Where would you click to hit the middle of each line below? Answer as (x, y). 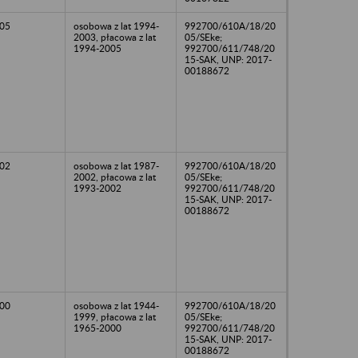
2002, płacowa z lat (115, 177)
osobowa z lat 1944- (116, 305)
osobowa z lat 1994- (116, 26)
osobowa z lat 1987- (116, 165)
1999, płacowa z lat (115, 316)
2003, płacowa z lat (115, 37)
